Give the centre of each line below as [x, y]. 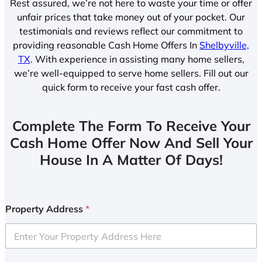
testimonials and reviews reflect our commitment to [131, 31]
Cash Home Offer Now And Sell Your [131, 143]
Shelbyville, [224, 45]
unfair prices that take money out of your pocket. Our [131, 17]
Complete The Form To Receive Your [131, 126]
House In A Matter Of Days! [131, 160]
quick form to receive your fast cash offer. [131, 87]
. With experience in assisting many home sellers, [137, 59]
